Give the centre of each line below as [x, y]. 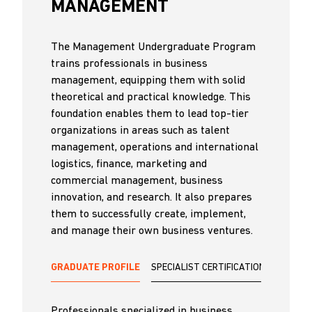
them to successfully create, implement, [148, 214]
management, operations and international [155, 147]
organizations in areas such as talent [140, 131]
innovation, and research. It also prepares [151, 197]
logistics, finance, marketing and [129, 164]
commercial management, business [137, 181]
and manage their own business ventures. [152, 231]
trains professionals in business [129, 64]
